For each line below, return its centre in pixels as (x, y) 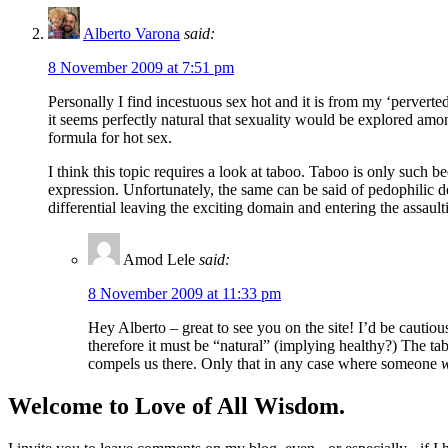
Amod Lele (159, 259)
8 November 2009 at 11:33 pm (184, 293)
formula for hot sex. (110, 137)
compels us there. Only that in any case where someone (264, 363)
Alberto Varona (131, 33)
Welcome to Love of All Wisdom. (176, 405)
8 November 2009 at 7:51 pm (141, 67)
